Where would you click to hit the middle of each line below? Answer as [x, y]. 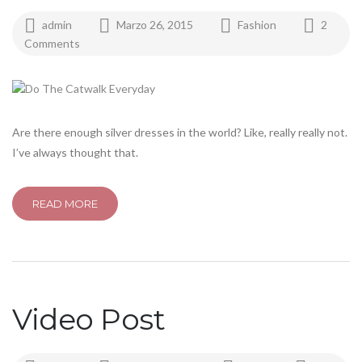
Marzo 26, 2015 [156, 25]
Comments [52, 44]
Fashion [257, 25]
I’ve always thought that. [75, 153]
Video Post [88, 320]
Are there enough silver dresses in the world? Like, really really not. [180, 133]
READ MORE [65, 203]
